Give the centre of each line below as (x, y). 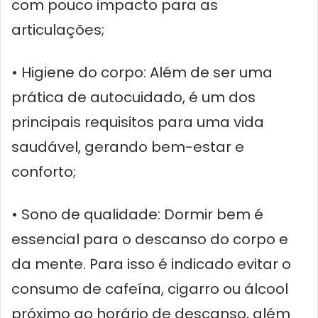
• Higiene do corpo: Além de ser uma (142, 72)
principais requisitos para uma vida (138, 122)
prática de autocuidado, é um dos (133, 97)
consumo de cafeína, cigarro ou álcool (150, 289)
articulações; (58, 29)
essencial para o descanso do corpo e (150, 239)
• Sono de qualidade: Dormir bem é (137, 214)
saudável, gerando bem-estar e (128, 147)
